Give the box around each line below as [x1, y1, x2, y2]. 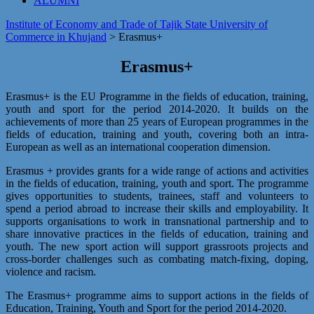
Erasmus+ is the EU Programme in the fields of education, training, [6, 90, 308, 102]
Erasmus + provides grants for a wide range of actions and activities [6, 164, 308, 177]
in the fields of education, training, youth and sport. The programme [6, 177, 308, 189]
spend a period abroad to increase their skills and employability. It [6, 202, 308, 214]
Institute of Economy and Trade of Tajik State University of [6, 18, 268, 30]
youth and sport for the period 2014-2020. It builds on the [6, 102, 308, 115]
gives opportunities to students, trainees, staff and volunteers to [6, 189, 308, 202]
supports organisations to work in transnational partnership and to [6, 214, 308, 227]
